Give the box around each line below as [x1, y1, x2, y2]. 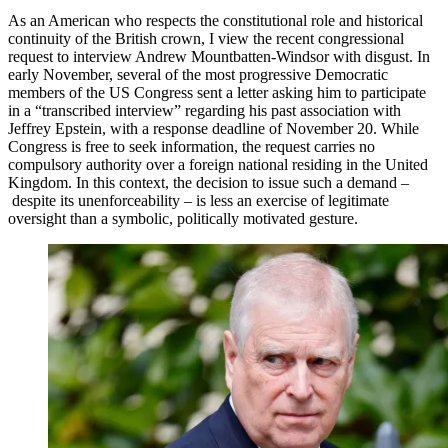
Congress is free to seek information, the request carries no [8, 137, 375, 155]
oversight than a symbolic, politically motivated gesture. [8, 209, 358, 227]
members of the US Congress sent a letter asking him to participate [8, 83, 426, 101]
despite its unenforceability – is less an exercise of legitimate [8, 191, 389, 209]
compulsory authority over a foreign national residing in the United [8, 155, 428, 173]
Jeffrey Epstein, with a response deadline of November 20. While [8, 119, 419, 137]
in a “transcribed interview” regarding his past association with [8, 101, 401, 119]
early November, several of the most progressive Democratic [8, 65, 388, 83]
